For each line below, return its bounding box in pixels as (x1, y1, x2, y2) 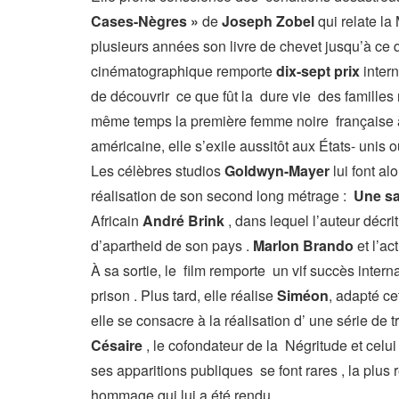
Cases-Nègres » (91, 11, 199, 31)
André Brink (142, 210, 224, 231)
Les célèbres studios (91, 160, 224, 181)
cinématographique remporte (91, 61, 276, 81)
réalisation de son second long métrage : (91, 185, 354, 206)
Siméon (277, 285, 329, 305)
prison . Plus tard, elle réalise (91, 285, 277, 305)
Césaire (91, 335, 142, 355)
